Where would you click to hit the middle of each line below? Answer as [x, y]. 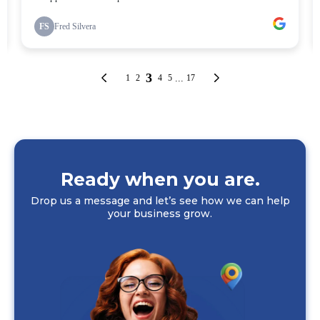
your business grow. [160, 213]
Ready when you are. [160, 179]
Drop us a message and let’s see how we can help [160, 200]
